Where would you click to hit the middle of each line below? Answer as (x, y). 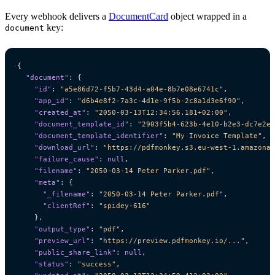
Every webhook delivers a (57, 17)
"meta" (47, 183)
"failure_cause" (67, 159)
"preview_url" (62, 241)
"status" (52, 264)
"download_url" (64, 148)
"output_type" (62, 229)
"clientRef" (67, 206)
